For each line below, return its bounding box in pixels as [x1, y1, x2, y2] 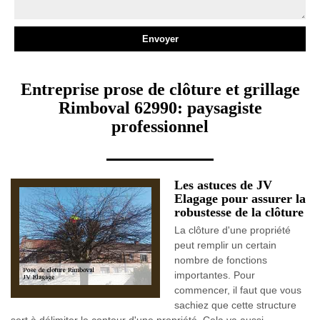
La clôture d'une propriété [174, 224, 291, 236]
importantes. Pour [174, 269, 255, 281]
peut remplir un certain [174, 239, 276, 251]
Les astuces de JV [174, 178, 272, 192]
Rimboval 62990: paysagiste [58, 99, 262, 117]
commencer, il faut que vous [174, 284, 301, 296]
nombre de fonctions [174, 254, 267, 266]
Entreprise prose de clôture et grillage [20, 80, 300, 99]
